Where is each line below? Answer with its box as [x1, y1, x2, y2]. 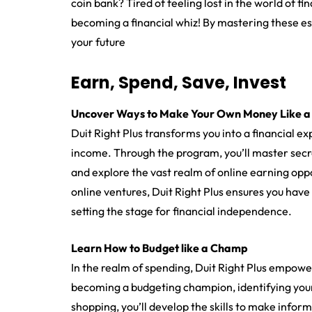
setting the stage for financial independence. [71, 204, 292, 219]
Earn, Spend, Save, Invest [71, 71, 286, 95]
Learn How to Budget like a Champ [71, 241, 248, 256]
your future [71, 35, 125, 49]
